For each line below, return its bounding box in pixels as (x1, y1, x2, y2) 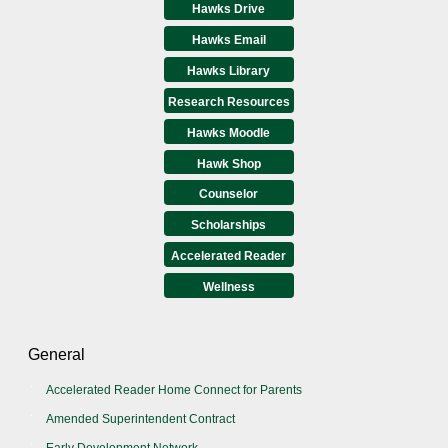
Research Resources (167, 95, 290, 110)
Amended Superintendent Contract (46, 412, 235, 427)
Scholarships (191, 218, 266, 233)
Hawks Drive (192, 2, 265, 17)
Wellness (202, 280, 255, 295)
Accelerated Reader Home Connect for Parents (46, 383, 302, 398)
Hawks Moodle (187, 126, 270, 141)
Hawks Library (187, 64, 270, 79)
